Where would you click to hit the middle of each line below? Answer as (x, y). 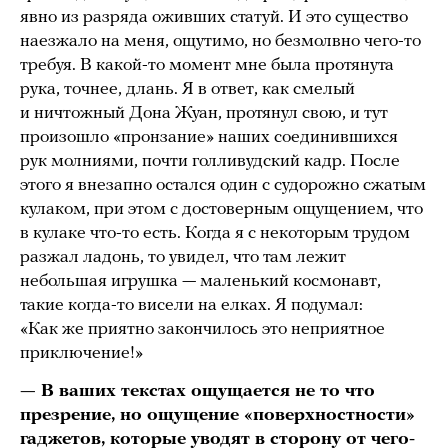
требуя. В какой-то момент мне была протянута (207, 66)
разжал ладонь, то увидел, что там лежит (183, 258)
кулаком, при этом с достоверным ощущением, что (221, 210)
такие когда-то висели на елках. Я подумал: (191, 306)
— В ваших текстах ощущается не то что (197, 392)
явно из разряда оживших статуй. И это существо (214, 18)
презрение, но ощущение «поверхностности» (217, 416)
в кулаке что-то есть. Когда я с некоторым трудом (215, 234)
